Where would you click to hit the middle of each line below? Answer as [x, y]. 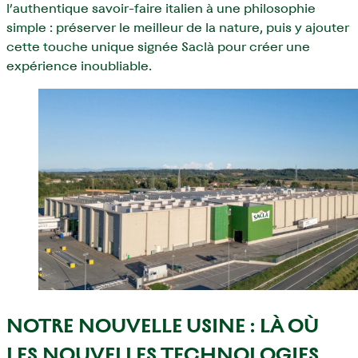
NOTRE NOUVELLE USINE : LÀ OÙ [162, 326]
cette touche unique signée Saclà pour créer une [158, 46]
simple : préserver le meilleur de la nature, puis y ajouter [178, 27]
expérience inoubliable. [79, 66]
